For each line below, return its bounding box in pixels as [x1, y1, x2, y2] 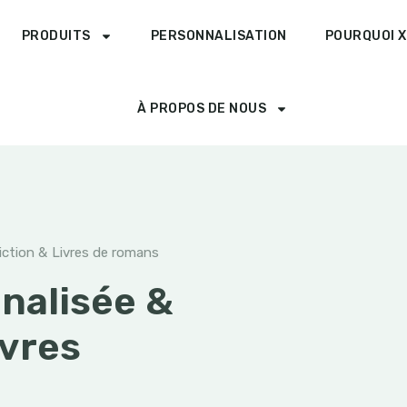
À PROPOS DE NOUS [137, 101, 267, 116]
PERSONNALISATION [150, 28, 287, 44]
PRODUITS [21, 28, 91, 44]
